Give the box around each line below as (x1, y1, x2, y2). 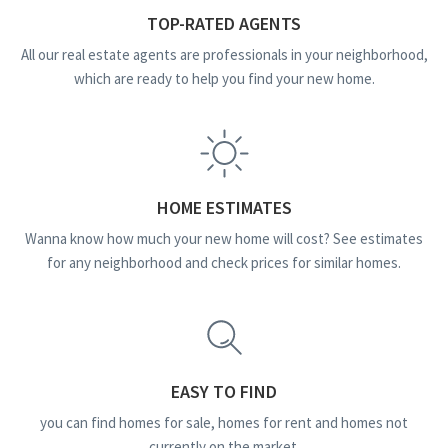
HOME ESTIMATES (156, 196, 292, 220)
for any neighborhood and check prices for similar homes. (47, 253, 401, 273)
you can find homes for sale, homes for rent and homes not (40, 413, 408, 433)
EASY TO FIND (171, 380, 277, 404)
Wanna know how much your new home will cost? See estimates (25, 229, 423, 249)
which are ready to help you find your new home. (73, 69, 375, 89)
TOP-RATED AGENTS (147, 12, 301, 36)
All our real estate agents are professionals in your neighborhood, (20, 45, 428, 65)
